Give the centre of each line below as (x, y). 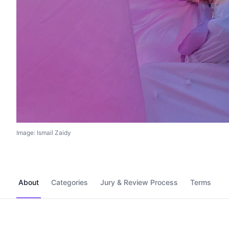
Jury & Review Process (139, 182)
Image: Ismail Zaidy (44, 132)
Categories (70, 182)
